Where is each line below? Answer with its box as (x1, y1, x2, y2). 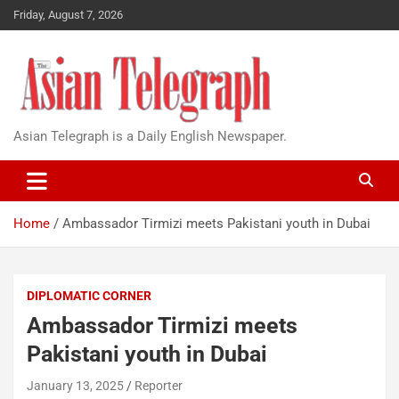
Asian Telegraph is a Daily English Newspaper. (13, 128, 287, 144)
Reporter (134, 379, 183, 393)
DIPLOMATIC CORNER (27, 289, 151, 303)
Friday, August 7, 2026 (13, 8, 123, 21)
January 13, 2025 (27, 379, 124, 393)
